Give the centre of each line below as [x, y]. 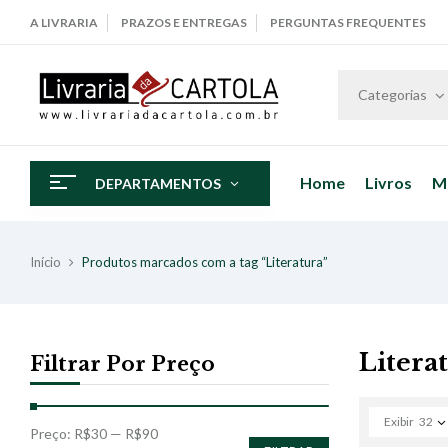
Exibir [398, 421]
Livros [388, 183]
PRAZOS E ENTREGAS [184, 22]
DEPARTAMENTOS [158, 183]
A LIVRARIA [64, 22]
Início [45, 261]
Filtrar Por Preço [122, 363]
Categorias [393, 94]
